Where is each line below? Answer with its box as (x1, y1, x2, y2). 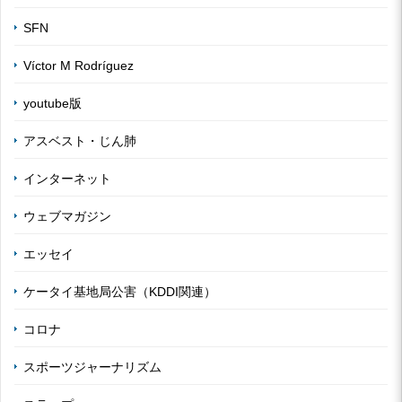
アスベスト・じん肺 (23, 133, 136, 148)
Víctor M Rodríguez (23, 57, 134, 73)
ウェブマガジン (23, 208, 111, 223)
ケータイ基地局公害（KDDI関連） (23, 284, 216, 299)
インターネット (23, 170, 111, 186)
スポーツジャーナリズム (23, 359, 162, 374)
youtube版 (23, 95, 82, 110)
